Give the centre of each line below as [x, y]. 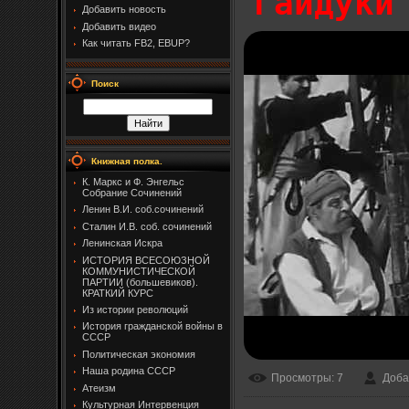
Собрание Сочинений [132, 193]
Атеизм [99, 388]
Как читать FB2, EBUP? [136, 42]
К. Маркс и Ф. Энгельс [133, 182]
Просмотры [301, 378]
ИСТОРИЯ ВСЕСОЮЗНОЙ [146, 260]
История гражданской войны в [152, 326]
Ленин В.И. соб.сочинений [143, 210]
